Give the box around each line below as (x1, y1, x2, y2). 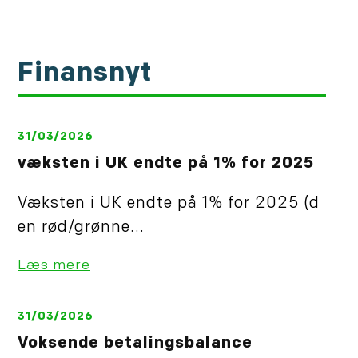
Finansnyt (18, 61, 152, 88)
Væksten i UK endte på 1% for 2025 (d (18, 196, 320, 213)
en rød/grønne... (18, 220, 145, 237)
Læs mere (18, 259, 90, 273)
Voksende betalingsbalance (18, 336, 253, 352)
